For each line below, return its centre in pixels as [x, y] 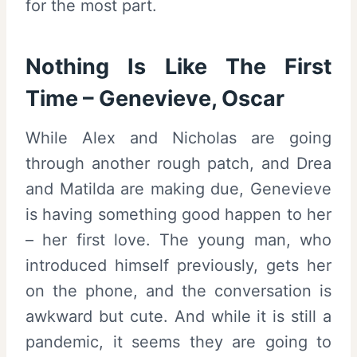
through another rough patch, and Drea [178, 164]
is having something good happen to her [178, 215]
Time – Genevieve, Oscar [155, 98]
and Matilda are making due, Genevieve [178, 189]
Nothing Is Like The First [178, 66]
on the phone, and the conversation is [178, 291]
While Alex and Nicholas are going [178, 138]
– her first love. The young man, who [178, 240]
